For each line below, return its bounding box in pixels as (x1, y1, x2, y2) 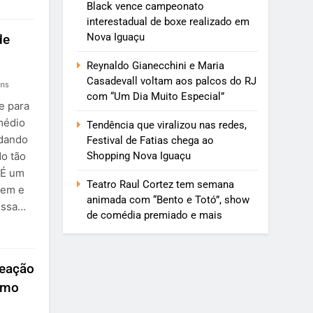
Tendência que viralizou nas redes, (87, 119, 247, 132)
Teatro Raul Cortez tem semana (87, 178, 235, 191)
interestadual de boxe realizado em (87, 15, 250, 29)
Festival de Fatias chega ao (87, 134, 214, 147)
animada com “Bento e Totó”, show (87, 194, 250, 207)
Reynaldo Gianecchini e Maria (87, 59, 225, 73)
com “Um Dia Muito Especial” (87, 90, 225, 103)
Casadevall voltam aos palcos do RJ (87, 75, 257, 88)
